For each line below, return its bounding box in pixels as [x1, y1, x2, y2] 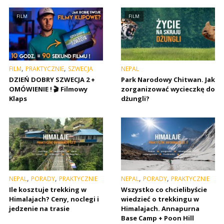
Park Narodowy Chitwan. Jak [121, 75, 215, 84]
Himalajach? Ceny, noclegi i [9, 194, 99, 203]
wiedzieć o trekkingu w [121, 194, 199, 203]
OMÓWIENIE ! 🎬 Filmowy [9, 84, 87, 94]
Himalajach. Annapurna [121, 203, 199, 213]
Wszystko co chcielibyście [121, 184, 207, 194]
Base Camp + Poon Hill [121, 213, 194, 222]
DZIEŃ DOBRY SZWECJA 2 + [9, 75, 95, 84]
